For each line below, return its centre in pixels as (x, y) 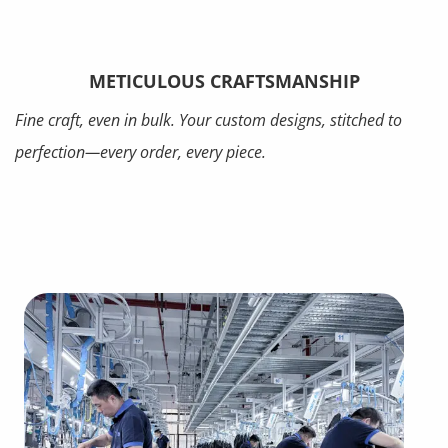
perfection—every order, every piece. (140, 151)
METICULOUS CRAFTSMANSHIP (224, 80)
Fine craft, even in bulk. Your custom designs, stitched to (208, 119)
